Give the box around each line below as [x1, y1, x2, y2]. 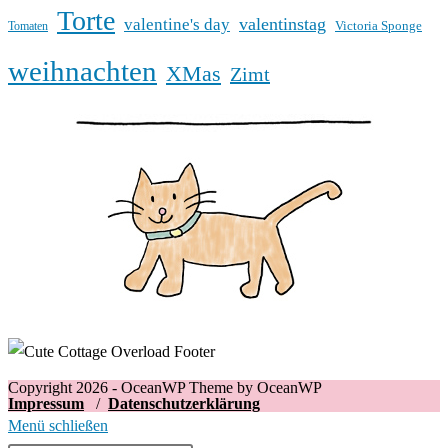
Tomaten [8, 18, 48, 33]
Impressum [8, 394, 84, 412]
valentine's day [124, 14, 230, 34]
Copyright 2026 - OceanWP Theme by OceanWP [8, 378, 361, 396]
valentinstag [239, 13, 326, 34]
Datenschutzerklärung [108, 394, 260, 412]
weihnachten [8, 54, 157, 87]
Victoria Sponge [335, 17, 422, 33]
